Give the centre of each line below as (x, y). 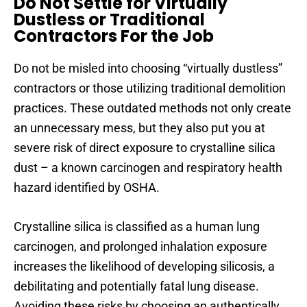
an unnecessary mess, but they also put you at (139, 127)
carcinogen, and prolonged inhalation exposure (140, 246)
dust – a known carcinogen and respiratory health (148, 167)
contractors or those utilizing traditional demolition (150, 88)
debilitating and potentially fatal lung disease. (136, 286)
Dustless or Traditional (109, 19)
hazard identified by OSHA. (87, 187)
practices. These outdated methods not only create (152, 108)
